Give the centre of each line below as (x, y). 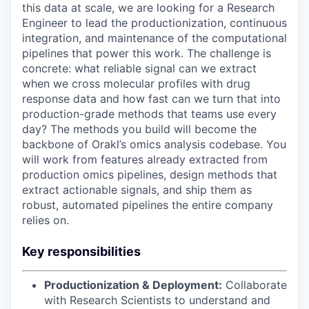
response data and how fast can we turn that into (151, 99)
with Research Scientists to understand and (157, 300)
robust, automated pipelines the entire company (148, 205)
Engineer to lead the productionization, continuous (154, 23)
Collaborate (255, 285)
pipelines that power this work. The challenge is (147, 53)
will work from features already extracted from (145, 160)
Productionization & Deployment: (133, 285)
